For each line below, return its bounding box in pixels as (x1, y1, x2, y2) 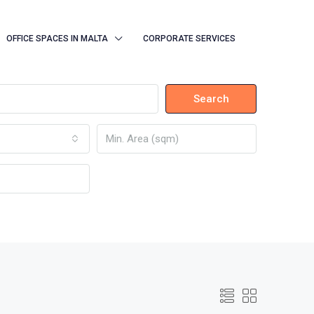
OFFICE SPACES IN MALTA (6, 34, 108, 43)
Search (193, 93, 229, 105)
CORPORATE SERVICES (143, 34, 235, 43)
